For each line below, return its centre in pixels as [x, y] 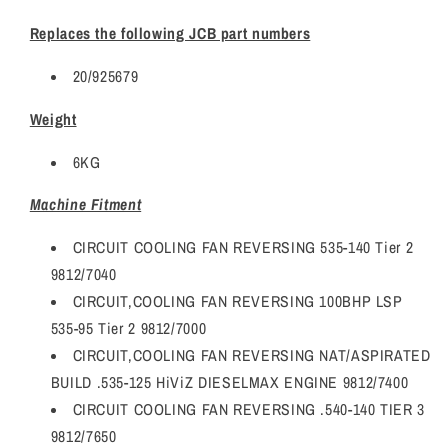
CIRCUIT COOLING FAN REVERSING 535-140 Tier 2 [243, 248]
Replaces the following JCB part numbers [170, 34]
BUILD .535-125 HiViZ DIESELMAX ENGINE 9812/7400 [229, 383]
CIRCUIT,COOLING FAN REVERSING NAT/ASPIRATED [251, 356]
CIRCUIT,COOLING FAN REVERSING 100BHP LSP [237, 302]
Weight [53, 119]
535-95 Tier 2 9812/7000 [128, 329]
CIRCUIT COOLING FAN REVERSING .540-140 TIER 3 [248, 410]
